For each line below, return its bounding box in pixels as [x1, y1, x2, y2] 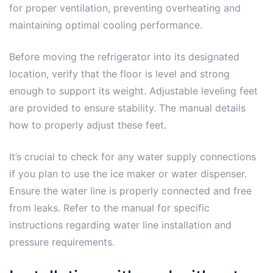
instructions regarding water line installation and [9, 218, 232, 231]
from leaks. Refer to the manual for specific [9, 201, 210, 214]
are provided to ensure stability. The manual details [9, 101, 246, 114]
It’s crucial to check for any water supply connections [9, 150, 256, 163]
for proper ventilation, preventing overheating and [9, 1, 241, 14]
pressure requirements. [9, 235, 115, 248]
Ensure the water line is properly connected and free [9, 184, 252, 197]
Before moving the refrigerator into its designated [9, 50, 239, 63]
